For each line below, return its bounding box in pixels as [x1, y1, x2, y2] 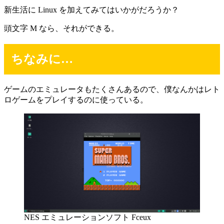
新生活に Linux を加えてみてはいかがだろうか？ [4, 5, 179, 14]
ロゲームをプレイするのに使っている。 [4, 95, 148, 104]
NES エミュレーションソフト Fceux [24, 212, 151, 221]
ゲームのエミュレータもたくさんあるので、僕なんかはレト [4, 84, 220, 93]
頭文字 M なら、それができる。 [4, 24, 119, 33]
